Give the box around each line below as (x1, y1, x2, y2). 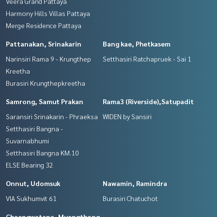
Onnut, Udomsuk (6, 178, 61, 187)
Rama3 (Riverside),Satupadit (103, 96, 194, 106)
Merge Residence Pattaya (6, 20, 81, 30)
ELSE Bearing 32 (6, 160, 53, 169)
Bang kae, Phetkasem (103, 39, 170, 48)
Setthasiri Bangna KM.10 (6, 148, 79, 157)
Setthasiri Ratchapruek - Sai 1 (103, 54, 191, 63)
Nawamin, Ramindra (103, 178, 167, 187)
